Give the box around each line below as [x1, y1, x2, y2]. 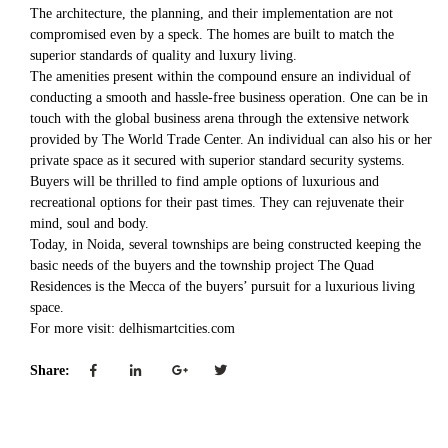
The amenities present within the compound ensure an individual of [30, 69, 411, 84]
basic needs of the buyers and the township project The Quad [30, 258, 374, 273]
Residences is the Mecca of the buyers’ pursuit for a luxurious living [30, 279, 415, 294]
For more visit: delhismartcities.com [30, 321, 235, 336]
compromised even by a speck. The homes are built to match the [30, 27, 394, 42]
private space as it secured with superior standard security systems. [30, 153, 405, 168]
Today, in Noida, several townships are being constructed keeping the [30, 237, 421, 252]
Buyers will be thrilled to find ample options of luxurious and [30, 174, 379, 189]
